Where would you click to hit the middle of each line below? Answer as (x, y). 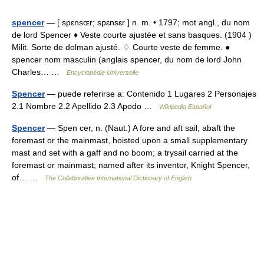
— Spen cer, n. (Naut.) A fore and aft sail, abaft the (140, 128)
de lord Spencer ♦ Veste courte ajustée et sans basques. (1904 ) (132, 35)
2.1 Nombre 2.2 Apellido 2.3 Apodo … (85, 106)
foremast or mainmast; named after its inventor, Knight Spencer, (131, 165)
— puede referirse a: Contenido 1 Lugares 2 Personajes (151, 94)
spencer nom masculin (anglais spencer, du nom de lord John (127, 60)
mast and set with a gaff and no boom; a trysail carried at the (125, 153)
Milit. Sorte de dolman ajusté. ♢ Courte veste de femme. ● (121, 47)
